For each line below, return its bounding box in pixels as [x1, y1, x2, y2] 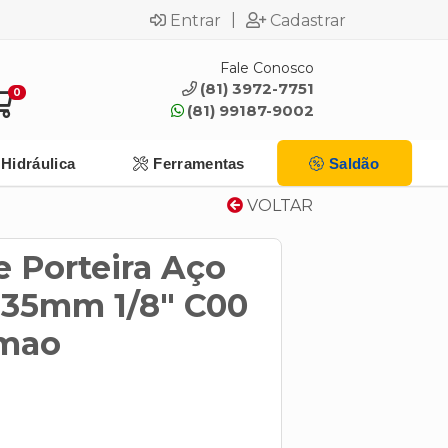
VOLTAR [243, 196, 313, 215]
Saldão [329, 154, 379, 172]
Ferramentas [153, 154, 245, 172]
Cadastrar [270, 10, 346, 30]
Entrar [170, 10, 221, 30]
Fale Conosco [219, 58, 314, 77]
